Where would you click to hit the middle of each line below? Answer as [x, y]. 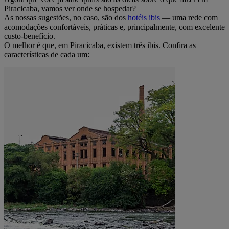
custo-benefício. [31, 36]
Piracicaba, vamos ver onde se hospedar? [71, 8]
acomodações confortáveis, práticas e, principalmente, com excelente [114, 27]
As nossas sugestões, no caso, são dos [66, 17]
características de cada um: [48, 54]
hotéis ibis [144, 17]
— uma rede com [189, 17]
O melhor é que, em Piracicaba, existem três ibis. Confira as [100, 45]
